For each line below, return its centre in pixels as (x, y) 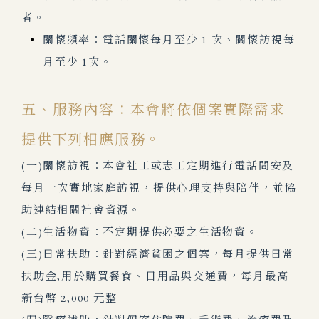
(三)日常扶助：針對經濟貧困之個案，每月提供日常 (158, 254)
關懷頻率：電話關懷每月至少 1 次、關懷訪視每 (169, 40)
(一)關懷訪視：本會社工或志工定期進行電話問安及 (158, 166)
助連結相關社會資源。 (82, 210)
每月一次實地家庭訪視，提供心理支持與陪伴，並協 (159, 188)
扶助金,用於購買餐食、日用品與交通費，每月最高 (155, 276)
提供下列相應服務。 (91, 140)
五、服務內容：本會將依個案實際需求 (153, 110)
